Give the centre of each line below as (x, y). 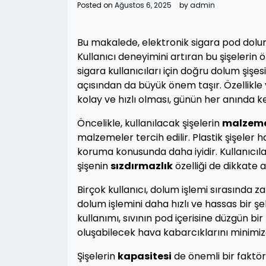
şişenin (94, 166)
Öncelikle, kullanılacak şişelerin (150, 123)
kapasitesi (145, 256)
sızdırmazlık (142, 166)
